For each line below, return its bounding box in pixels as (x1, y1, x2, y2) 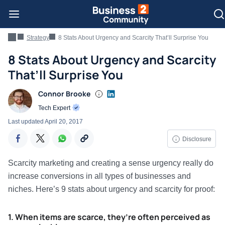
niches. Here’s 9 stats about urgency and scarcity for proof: (8, 185, 215, 193)
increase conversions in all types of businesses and (8, 172, 191, 180)
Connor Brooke (38, 89, 90, 98)
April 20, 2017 (45, 118, 83, 125)
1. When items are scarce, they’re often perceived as (8, 211, 210, 222)
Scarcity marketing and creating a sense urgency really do (8, 159, 213, 167)
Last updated (8, 118, 45, 125)
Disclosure (182, 135, 211, 143)
